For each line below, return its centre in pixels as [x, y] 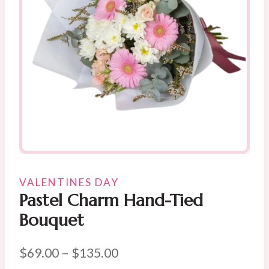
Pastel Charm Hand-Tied [111, 201]
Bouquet [52, 220]
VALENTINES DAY [69, 183]
